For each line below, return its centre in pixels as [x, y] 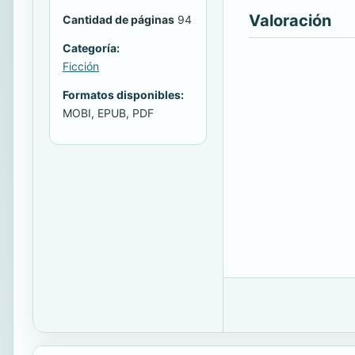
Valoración [290, 21]
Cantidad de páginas [118, 20]
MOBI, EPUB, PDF [108, 113]
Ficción [81, 67]
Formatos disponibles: [123, 95]
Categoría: [91, 48]
